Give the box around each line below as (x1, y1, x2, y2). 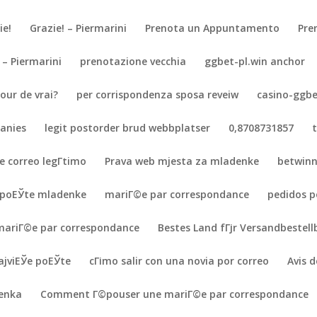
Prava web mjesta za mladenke (105, 154, 260, 168)
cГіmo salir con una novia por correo (89, 254, 270, 267)
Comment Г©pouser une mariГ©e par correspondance (40, 287, 309, 301)
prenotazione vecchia (80, 54, 187, 68)
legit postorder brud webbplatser (45, 121, 211, 134)
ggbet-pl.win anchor (204, 54, 306, 68)
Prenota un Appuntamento (145, 21, 280, 35)
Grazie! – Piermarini (30, 21, 127, 35)
